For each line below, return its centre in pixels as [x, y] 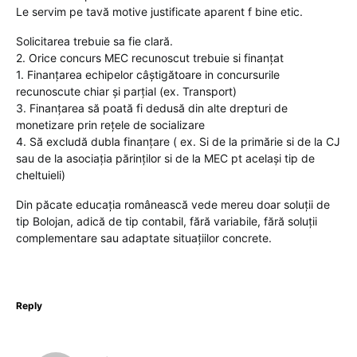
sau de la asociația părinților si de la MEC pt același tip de [165, 158]
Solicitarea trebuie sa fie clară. [94, 41]
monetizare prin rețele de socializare [110, 125]
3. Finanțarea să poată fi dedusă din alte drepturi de [152, 108]
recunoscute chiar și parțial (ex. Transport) [126, 91]
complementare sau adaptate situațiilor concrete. [144, 238]
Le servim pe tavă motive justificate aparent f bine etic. [159, 12]
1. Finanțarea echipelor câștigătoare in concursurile [148, 75]
